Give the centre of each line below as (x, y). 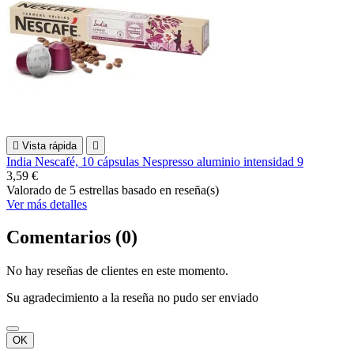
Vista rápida (49, 145)
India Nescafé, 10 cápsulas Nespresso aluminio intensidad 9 (155, 161)
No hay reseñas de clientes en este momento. (117, 271)
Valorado (30, 190)
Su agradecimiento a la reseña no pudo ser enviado (132, 298)
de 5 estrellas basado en (115, 190)
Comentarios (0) (72, 237)
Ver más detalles (47, 204)
